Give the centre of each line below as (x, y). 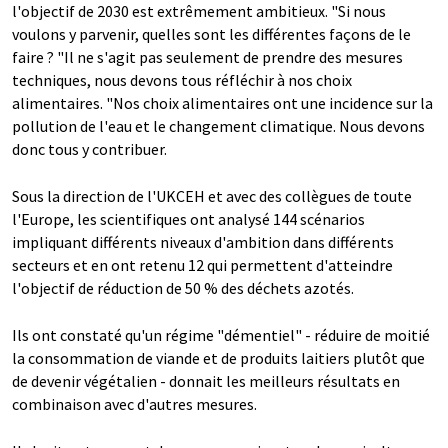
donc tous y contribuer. (89, 149)
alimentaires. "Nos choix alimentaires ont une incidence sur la (222, 103)
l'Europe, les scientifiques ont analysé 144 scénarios (188, 219)
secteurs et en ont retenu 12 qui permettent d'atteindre (202, 265)
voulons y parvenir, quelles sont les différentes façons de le (211, 34)
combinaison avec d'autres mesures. (134, 404)
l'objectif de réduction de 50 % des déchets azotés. (183, 288)
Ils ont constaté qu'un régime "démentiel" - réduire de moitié (221, 335)
